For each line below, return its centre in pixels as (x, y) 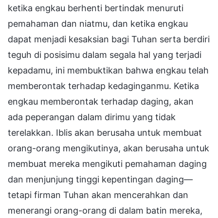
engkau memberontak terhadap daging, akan (101, 101)
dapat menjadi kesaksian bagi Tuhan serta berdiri (109, 39)
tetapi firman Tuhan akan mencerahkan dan (98, 195)
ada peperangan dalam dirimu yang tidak (92, 117)
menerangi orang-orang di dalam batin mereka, (105, 210)
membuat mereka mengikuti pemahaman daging (107, 163)
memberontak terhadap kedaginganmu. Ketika (103, 86)
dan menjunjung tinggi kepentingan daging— (100, 179)
